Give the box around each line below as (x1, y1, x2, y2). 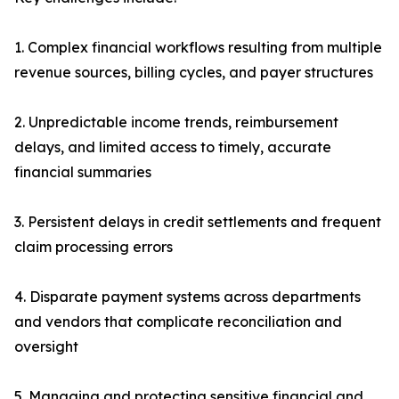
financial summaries (14, 163, 151, 182)
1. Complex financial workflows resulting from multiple (14, 38, 382, 57)
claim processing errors (14, 238, 173, 256)
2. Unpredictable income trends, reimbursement (14, 113, 338, 132)
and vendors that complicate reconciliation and (14, 313, 342, 331)
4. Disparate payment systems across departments (14, 288, 361, 306)
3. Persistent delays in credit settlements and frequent (14, 213, 381, 232)
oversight (14, 338, 78, 356)
